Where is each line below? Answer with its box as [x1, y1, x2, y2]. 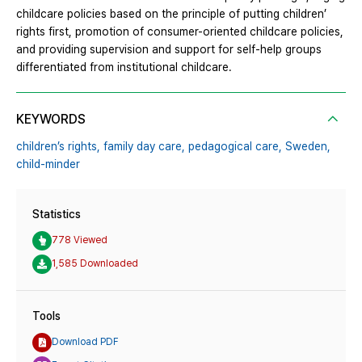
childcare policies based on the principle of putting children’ [16, 6, 326, 20]
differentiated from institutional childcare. [16, 60, 232, 74]
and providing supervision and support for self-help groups [16, 42, 322, 56]
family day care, [103, 139, 185, 153]
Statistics [32, 207, 81, 221]
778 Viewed [52, 234, 107, 246]
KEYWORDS [16, 111, 86, 127]
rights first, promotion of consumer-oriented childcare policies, [16, 24, 343, 38]
